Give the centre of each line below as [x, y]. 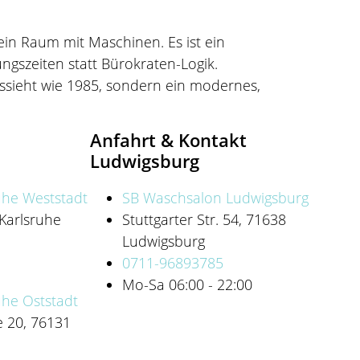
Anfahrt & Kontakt [168, 140]
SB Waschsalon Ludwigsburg [215, 198]
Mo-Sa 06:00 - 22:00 [187, 285]
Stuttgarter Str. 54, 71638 [204, 220]
